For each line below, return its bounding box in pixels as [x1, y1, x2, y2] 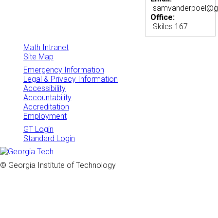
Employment [23, 111, 67, 121]
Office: [150, 13, 177, 22]
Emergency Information [23, 65, 104, 75]
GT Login [23, 125, 54, 134]
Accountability [23, 93, 72, 103]
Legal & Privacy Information [23, 74, 118, 84]
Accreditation [23, 102, 69, 112]
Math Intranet [23, 43, 69, 53]
